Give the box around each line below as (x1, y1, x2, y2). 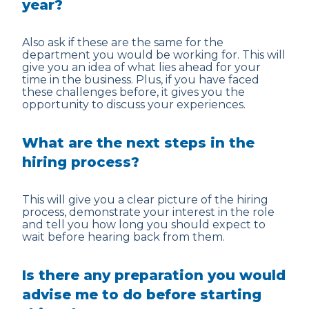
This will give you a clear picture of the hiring (22, 193, 268, 206)
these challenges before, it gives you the (22, 86, 245, 99)
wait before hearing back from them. (22, 230, 225, 243)
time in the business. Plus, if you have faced (22, 73, 259, 86)
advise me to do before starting (22, 286, 261, 303)
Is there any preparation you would (22, 267, 286, 283)
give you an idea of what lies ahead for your (22, 61, 261, 74)
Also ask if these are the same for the (22, 36, 223, 49)
